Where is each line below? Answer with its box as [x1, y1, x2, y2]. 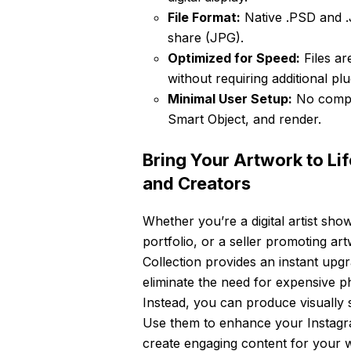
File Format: [168, 9, 241, 26]
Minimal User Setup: [168, 91, 292, 107]
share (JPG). [168, 30, 244, 46]
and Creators [143, 173, 251, 194]
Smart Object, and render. [168, 111, 321, 128]
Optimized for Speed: [168, 50, 300, 67]
